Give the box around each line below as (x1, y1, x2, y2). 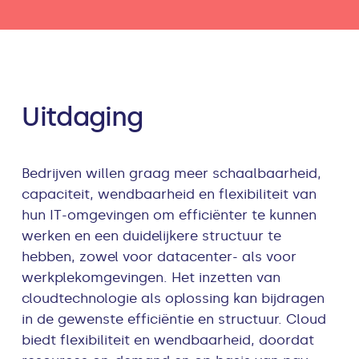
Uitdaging (22, 100, 143, 133)
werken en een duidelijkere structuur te (22, 228, 282, 244)
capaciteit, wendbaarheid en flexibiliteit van (22, 186, 317, 203)
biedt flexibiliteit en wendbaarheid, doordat (22, 332, 315, 349)
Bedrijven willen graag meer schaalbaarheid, (22, 165, 322, 182)
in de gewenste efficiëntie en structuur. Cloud (22, 311, 327, 328)
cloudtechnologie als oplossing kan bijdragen (22, 290, 325, 307)
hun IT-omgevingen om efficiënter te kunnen (22, 207, 317, 224)
